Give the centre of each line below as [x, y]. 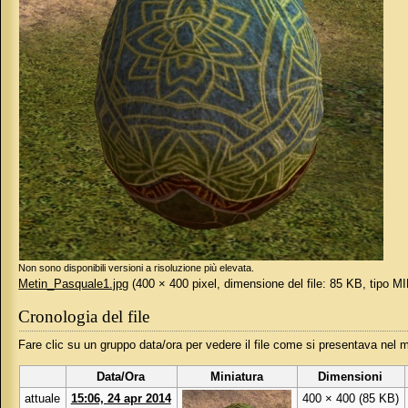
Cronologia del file [84, 316]
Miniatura [237, 376]
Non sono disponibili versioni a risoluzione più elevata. [137, 268]
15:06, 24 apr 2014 [121, 398]
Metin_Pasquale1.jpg [74, 284]
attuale [42, 398]
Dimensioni [351, 376]
